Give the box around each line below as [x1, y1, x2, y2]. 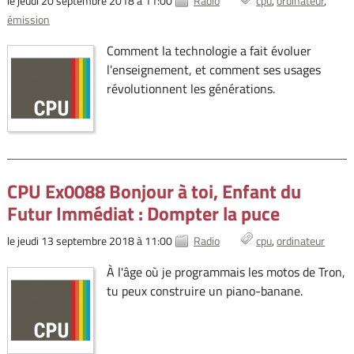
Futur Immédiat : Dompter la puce [6, 199, 280, 228]
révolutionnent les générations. [106, 78, 275, 98]
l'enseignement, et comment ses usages [106, 59, 321, 79]
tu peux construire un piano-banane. [106, 281, 303, 301]
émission [6, 10, 50, 28]
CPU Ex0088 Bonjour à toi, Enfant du [6, 177, 301, 206]
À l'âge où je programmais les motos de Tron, [106, 262, 345, 282]
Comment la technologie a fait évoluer [106, 40, 311, 60]
